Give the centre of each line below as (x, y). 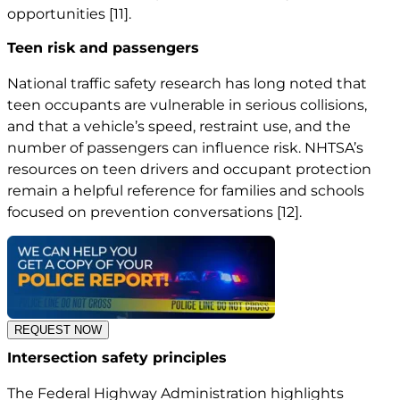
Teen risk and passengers (103, 47)
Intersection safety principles (117, 358)
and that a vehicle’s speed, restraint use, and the (179, 126)
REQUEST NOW (58, 330)
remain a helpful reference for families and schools (186, 190)
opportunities (58, 13)
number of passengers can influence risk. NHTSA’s (185, 147)
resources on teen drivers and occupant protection (189, 169)
